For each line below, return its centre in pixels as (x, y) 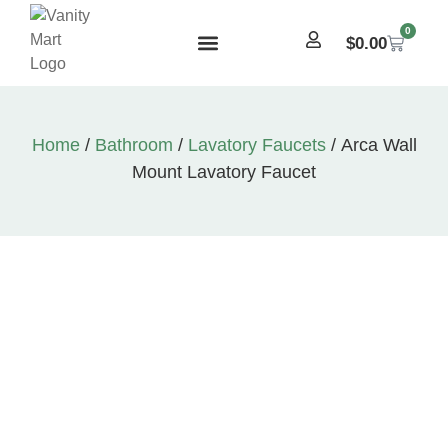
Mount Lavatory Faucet (224, 172)
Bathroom (133, 145)
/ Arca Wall (371, 145)
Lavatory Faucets (256, 145)
